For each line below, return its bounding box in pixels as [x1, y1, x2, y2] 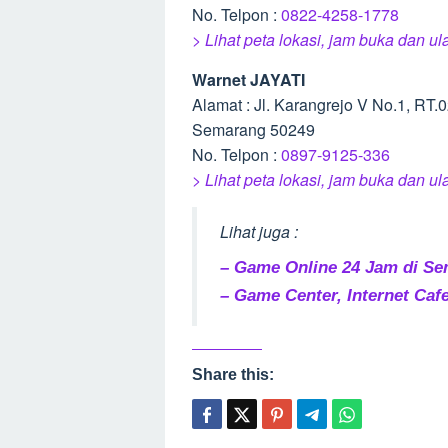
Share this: [192, 366, 274, 383]
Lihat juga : [220, 219, 298, 243]
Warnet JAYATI [192, 68, 305, 91]
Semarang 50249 [192, 118, 315, 141]
